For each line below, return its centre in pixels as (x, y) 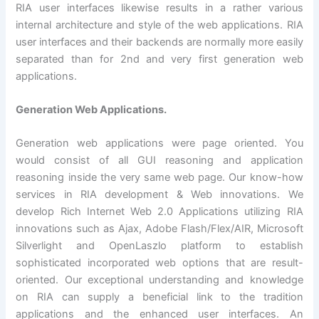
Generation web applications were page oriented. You (159, 143)
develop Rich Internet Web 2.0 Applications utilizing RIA (159, 212)
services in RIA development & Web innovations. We (159, 195)
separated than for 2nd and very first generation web (159, 59)
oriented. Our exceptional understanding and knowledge (159, 280)
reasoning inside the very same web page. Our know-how (159, 178)
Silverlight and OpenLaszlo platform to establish (159, 246)
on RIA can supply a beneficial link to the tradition (159, 297)
